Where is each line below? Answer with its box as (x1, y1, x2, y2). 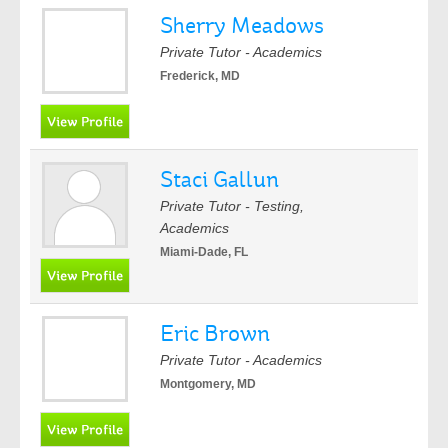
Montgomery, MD (160, 377, 256, 391)
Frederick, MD (160, 69, 240, 83)
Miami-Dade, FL (160, 245, 248, 259)
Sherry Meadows (160, 12, 324, 39)
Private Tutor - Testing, (160, 198, 304, 214)
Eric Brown (160, 320, 270, 347)
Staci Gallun (160, 166, 279, 193)
